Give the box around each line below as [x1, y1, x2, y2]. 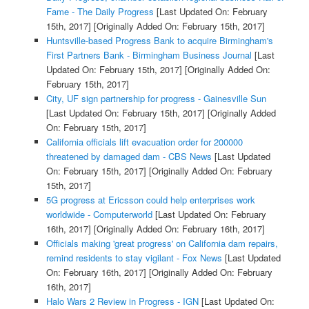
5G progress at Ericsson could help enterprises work [46, 193, 255, 207]
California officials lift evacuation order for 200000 [46, 135, 243, 149]
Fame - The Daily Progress [46, 5, 154, 19]
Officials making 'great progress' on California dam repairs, [46, 237, 278, 250]
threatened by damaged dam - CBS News [46, 150, 212, 163]
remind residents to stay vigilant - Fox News [46, 251, 222, 265]
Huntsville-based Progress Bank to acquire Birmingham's [46, 34, 273, 48]
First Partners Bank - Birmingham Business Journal [46, 48, 252, 62]
